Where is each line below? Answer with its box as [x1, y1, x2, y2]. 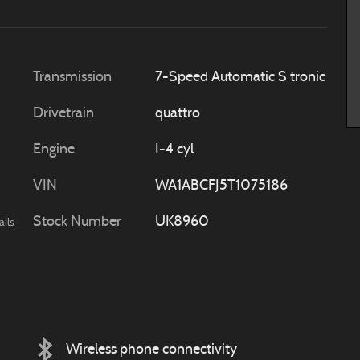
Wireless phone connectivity [66, 342, 237, 358]
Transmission [33, 70, 112, 85]
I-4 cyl [154, 142, 194, 157]
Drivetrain [33, 106, 94, 121]
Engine [33, 142, 75, 157]
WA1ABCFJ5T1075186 [154, 178, 288, 194]
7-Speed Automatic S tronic [154, 70, 325, 85]
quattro [154, 106, 200, 121]
